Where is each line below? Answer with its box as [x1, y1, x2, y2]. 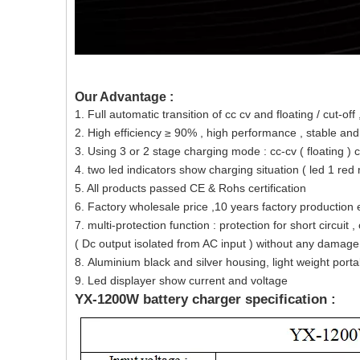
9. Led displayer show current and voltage [75, 274, 291, 287]
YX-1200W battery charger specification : [75, 292, 336, 307]
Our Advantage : [75, 90, 174, 104]
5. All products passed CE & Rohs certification [75, 182, 306, 194]
